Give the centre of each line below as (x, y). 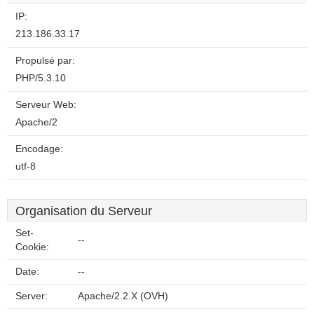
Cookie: (32, 247)
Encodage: (39, 149)
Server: (32, 296)
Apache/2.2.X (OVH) (123, 296)
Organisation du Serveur (84, 211)
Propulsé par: (45, 61)
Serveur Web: (46, 105)
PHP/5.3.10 (41, 78)
